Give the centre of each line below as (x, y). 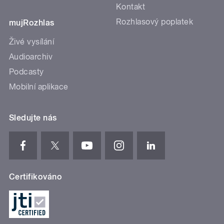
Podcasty (26, 71)
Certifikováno (36, 176)
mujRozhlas (32, 22)
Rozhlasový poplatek (155, 21)
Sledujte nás (33, 117)
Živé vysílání (32, 41)
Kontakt (131, 6)
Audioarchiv (31, 56)
